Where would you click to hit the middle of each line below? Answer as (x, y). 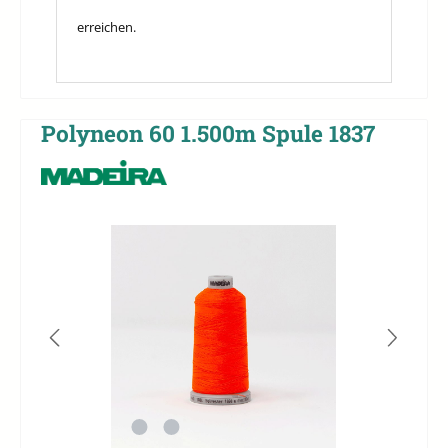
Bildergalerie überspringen (118, 233)
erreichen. (106, 26)
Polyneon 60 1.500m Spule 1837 (208, 133)
